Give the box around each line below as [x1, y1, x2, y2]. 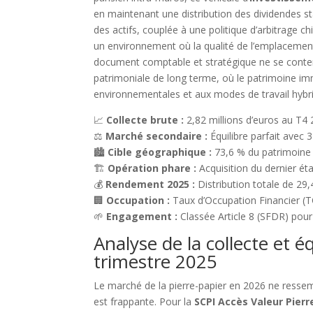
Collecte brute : [106, 113, 184, 127]
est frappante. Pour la [94, 295, 195, 309]
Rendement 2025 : [105, 177, 196, 191]
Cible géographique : [108, 145, 212, 159]
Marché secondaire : [105, 129, 208, 143]
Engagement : [106, 210, 178, 224]
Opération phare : [108, 161, 197, 175]
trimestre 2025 [94, 249, 218, 275]
